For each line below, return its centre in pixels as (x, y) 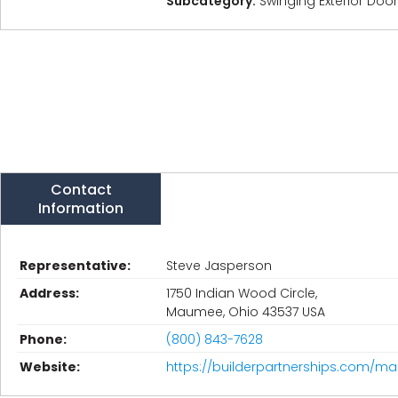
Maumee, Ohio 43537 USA (246, 312)
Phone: (43, 339)
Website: (50, 367)
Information (81, 208)
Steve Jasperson (219, 266)
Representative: (75, 266)
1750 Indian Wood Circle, (242, 293)
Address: (49, 293)
